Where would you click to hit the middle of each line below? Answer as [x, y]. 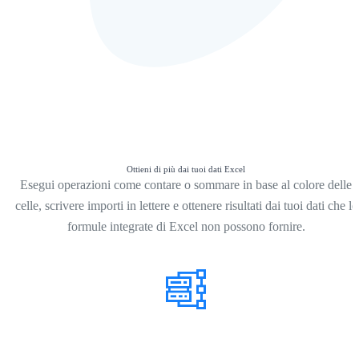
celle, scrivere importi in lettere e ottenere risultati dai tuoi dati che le [186, 206]
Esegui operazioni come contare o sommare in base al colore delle [186, 185]
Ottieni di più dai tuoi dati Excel [186, 169]
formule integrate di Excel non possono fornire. [186, 227]
